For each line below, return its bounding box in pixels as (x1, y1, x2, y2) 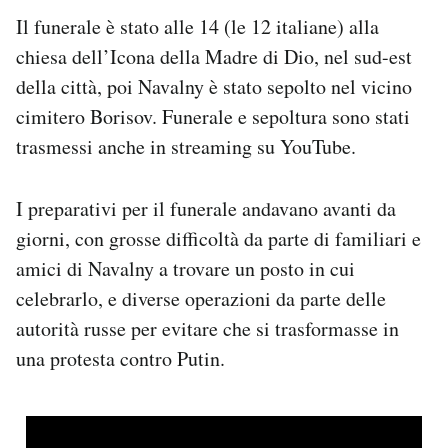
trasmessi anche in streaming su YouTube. (16, 132, 356, 160)
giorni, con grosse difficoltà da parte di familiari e (16, 224, 421, 252)
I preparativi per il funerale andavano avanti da (16, 194, 396, 222)
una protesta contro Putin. (16, 344, 225, 372)
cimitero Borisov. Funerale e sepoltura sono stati (16, 102, 410, 130)
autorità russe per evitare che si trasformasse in (16, 314, 399, 342)
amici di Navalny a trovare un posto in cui (16, 254, 355, 282)
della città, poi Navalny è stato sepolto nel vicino (16, 72, 412, 100)
